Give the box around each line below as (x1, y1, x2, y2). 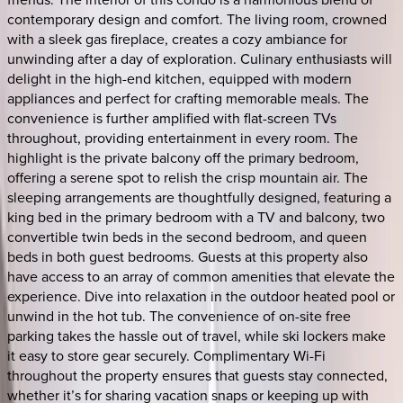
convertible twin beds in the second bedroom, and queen (7, 226, 367, 246)
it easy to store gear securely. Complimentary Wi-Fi (7, 345, 326, 365)
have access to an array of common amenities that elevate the (7, 265, 395, 286)
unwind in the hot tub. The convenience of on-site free (7, 305, 351, 326)
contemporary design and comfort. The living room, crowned (7, 8, 387, 29)
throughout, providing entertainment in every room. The (7, 127, 358, 148)
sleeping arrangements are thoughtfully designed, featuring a (7, 186, 391, 207)
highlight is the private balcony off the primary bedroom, (7, 147, 359, 167)
